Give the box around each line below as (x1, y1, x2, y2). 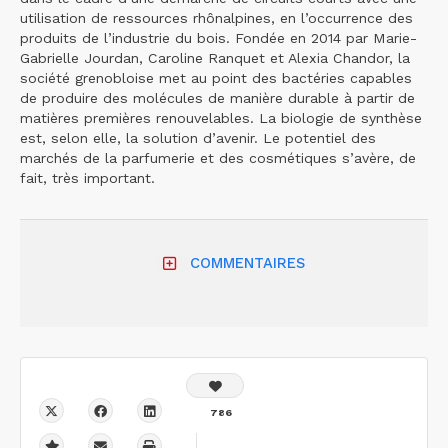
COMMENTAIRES (189, 254, 305, 273)
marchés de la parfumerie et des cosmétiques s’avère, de (20, 150, 416, 166)
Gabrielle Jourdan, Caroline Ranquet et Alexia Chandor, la (20, 50, 410, 66)
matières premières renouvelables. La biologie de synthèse (20, 110, 422, 126)
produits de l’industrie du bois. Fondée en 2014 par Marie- (20, 30, 417, 46)
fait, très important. (20, 170, 155, 186)
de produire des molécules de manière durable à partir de (20, 90, 415, 106)
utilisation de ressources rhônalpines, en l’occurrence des (20, 10, 413, 26)
